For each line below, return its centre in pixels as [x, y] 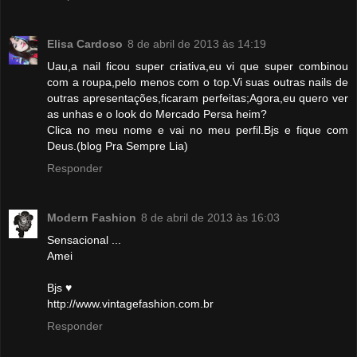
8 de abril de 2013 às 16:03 [210, 217]
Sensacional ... [84, 239]
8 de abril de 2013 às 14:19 [197, 43]
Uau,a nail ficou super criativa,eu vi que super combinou [198, 66]
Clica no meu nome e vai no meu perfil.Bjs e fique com [198, 129]
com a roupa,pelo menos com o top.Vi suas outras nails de [198, 82]
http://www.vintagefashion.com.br [130, 303]
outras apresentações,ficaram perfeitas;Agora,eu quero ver [198, 98]
